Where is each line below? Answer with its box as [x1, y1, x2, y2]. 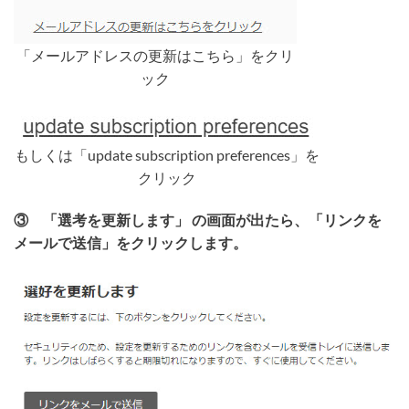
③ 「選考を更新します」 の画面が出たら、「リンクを [14, 210, 382, 228]
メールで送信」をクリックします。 [14, 233, 247, 251]
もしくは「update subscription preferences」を [14, 145, 320, 163]
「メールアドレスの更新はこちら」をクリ [16, 46, 294, 64]
